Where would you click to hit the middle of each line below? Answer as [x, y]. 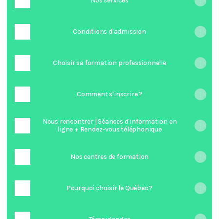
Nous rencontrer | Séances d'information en [109, 121]
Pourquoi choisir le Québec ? [109, 188]
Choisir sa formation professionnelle [109, 63]
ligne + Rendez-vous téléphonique [109, 129]
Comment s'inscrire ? [109, 94]
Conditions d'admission [109, 32]
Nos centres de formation [109, 157]
